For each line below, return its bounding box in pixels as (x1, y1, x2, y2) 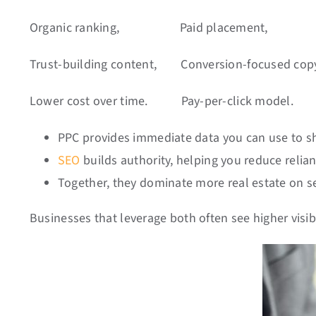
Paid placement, (122, 19, 268, 37)
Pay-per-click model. (150, 92, 294, 110)
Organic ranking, (29, 19, 120, 37)
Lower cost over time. (29, 92, 148, 110)
